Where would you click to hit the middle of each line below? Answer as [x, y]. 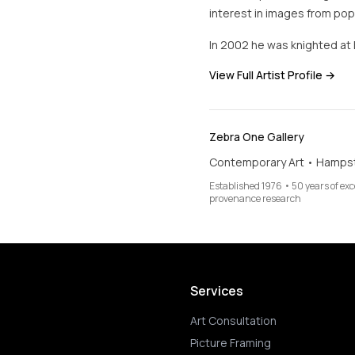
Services [217, 291]
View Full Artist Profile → [272, 75]
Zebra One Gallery [257, 137]
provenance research [255, 198]
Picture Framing [231, 343]
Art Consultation [233, 321]
